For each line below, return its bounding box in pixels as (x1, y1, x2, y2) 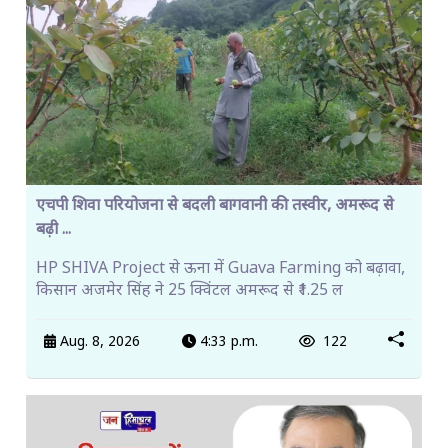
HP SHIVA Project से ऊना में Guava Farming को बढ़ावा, (36, 259, 405, 281)
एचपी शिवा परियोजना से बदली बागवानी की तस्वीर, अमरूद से (36, 196, 394, 218)
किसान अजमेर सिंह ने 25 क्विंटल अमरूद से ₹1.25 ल (36, 281, 343, 303)
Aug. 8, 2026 (56, 332, 141, 352)
